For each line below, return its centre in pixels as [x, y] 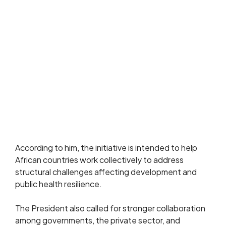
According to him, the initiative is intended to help [106, 148]
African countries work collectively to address [99, 160]
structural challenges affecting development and [106, 172]
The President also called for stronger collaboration [110, 208]
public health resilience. [59, 184]
